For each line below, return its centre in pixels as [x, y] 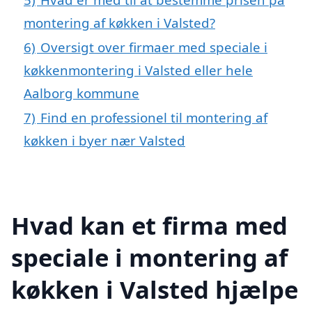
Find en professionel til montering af [154, 118]
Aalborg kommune [81, 93]
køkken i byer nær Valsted [104, 141]
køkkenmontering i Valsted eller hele [138, 70]
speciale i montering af [149, 257]
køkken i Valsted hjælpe [155, 289]
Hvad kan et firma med [149, 225]
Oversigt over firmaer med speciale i [154, 47]
